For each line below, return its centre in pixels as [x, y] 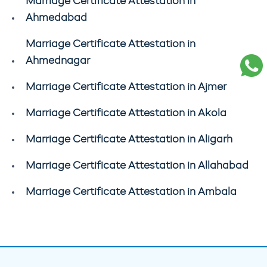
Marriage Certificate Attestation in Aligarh [129, 139]
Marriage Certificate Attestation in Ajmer [126, 87]
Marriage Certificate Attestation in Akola [126, 113]
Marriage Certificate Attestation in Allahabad [137, 166]
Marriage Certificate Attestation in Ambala [131, 192]
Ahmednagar [58, 61]
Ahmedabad [56, 18]
